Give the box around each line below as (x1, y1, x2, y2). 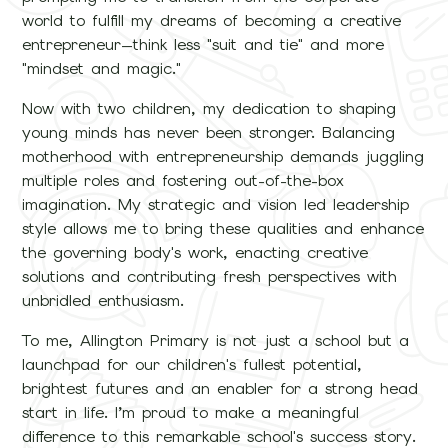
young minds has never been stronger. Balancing (22, 122, 396, 144)
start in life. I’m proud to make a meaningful (22, 402, 360, 424)
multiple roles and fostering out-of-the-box (22, 170, 345, 192)
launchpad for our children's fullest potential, (22, 354, 363, 376)
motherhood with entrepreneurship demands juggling (22, 146, 425, 168)
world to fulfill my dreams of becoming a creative (22, 10, 402, 32)
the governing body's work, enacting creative (22, 242, 369, 264)
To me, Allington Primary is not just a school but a (22, 330, 410, 352)
